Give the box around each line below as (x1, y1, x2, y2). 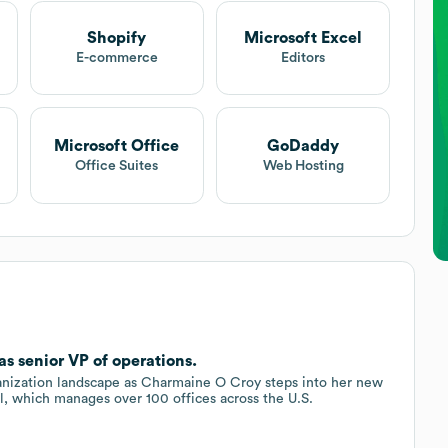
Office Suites (75, 158, 159, 173)
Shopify (87, 30, 147, 47)
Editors (281, 51, 326, 66)
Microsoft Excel (244, 30, 363, 47)
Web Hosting (262, 158, 344, 173)
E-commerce (75, 51, 158, 66)
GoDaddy (267, 137, 340, 154)
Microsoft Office (54, 137, 180, 154)
